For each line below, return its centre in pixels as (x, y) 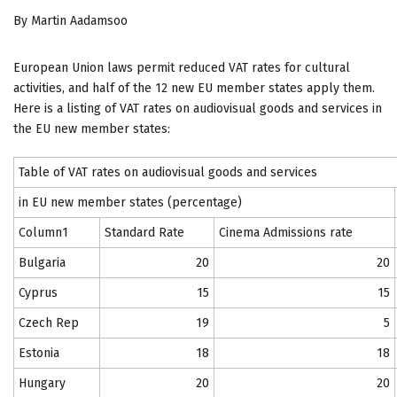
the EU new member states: (92, 128)
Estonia (39, 353)
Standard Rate (144, 232)
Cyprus (38, 292)
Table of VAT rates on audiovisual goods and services (168, 172)
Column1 (43, 232)
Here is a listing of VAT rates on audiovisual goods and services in (198, 108)
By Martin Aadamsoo (70, 20)
